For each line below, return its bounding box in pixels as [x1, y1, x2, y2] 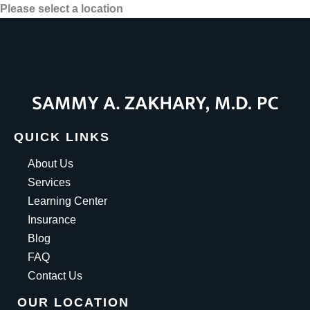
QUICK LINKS [14, 129, 110, 144]
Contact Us [28, 268, 82, 282]
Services [28, 175, 71, 188]
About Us [28, 156, 73, 170]
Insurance [28, 212, 76, 226]
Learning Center [28, 194, 107, 207]
